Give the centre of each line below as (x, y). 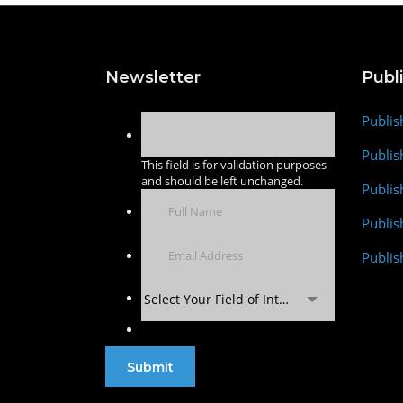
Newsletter (153, 77)
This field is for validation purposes (234, 165)
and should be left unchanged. (222, 181)
